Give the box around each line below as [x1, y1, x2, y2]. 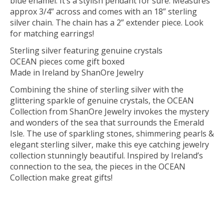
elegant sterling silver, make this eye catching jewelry [10, 139, 209, 150]
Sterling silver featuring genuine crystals [10, 45, 162, 56]
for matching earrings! [10, 28, 94, 39]
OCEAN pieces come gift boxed [10, 56, 124, 67]
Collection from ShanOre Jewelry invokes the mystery [10, 106, 209, 117]
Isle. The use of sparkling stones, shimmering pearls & [10, 128, 214, 139]
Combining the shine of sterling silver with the [10, 84, 183, 95]
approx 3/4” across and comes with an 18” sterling [10, 6, 197, 17]
